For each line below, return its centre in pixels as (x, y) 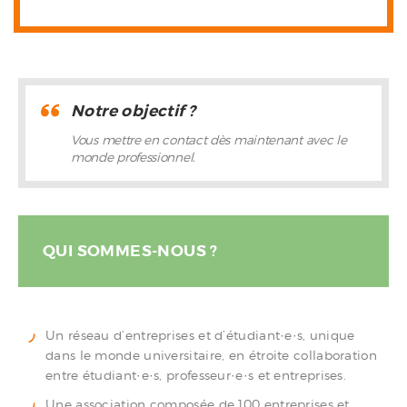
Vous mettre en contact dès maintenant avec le (209, 139)
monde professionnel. (133, 157)
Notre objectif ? (134, 110)
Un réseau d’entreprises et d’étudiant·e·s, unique (200, 335)
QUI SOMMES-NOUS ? (130, 250)
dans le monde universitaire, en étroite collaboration (211, 355)
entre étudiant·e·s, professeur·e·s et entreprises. (196, 375)
